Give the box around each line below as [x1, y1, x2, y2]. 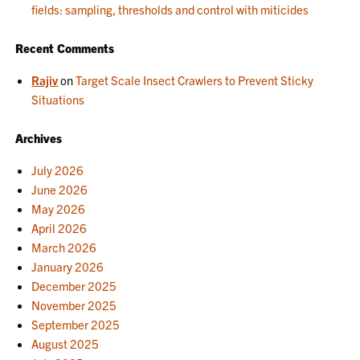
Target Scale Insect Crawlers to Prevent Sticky [76, 72, 314, 88]
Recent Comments [15, 39, 115, 55]
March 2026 [31, 239, 97, 255]
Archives [15, 129, 63, 145]
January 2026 [31, 258, 104, 274]
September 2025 [31, 316, 121, 332]
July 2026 [31, 162, 84, 178]
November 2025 [31, 297, 117, 313]
